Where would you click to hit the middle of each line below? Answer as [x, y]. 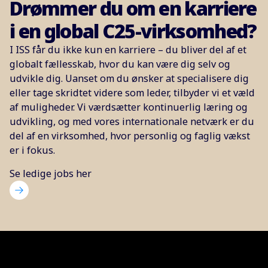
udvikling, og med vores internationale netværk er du [132, 122]
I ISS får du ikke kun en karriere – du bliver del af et [128, 50]
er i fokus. [32, 150]
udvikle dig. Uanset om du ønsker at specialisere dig [129, 79]
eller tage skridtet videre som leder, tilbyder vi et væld [132, 93]
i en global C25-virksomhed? [133, 31]
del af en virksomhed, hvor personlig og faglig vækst [130, 136]
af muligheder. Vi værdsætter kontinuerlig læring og [129, 107]
